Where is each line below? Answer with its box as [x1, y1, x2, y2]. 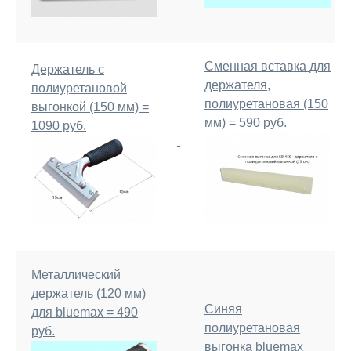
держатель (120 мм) [31, 287, 146, 300]
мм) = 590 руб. [204, 116, 287, 129]
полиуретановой [31, 81, 127, 95]
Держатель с [31, 63, 104, 76]
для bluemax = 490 [31, 306, 138, 319]
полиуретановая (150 [204, 97, 328, 110]
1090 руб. [31, 119, 86, 132]
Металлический [31, 268, 121, 281]
